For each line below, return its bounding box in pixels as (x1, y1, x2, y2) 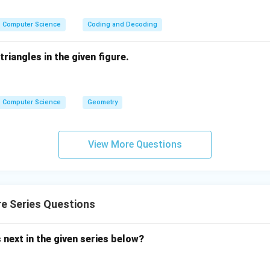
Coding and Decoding (87, 20, 157, 28)
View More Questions (88, 139, 182, 151)
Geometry (87, 98, 118, 107)
